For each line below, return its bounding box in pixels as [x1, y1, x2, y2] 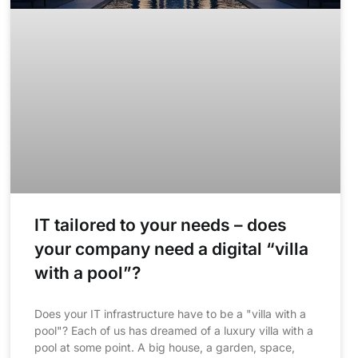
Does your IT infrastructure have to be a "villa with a [34, 307, 306, 321]
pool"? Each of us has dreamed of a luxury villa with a [34, 324, 313, 338]
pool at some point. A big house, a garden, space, [34, 340, 295, 355]
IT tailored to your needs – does [34, 215, 287, 236]
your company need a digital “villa [34, 239, 308, 260]
